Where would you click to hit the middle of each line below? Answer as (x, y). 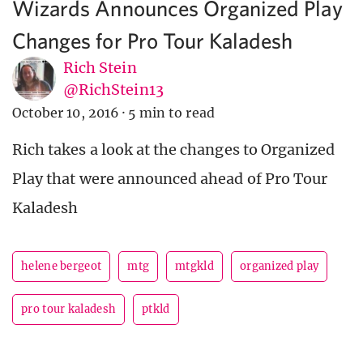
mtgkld (194, 267)
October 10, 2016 (66, 113)
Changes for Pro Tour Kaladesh (153, 41)
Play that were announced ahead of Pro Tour (170, 179)
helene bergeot (62, 267)
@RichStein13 (113, 90)
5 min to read (171, 113)
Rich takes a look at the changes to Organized (174, 150)
